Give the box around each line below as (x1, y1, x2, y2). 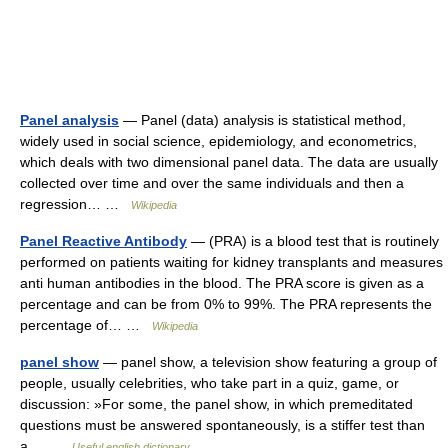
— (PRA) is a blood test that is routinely (187, 233, 439, 249)
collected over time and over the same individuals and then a (20, 175, 404, 191)
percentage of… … (20, 317, 152, 333)
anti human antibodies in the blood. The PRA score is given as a (20, 275, 424, 291)
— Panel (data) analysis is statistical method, (119, 112, 406, 128)
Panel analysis (20, 112, 119, 128)
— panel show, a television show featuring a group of (99, 354, 437, 370)
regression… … (20, 196, 131, 212)
